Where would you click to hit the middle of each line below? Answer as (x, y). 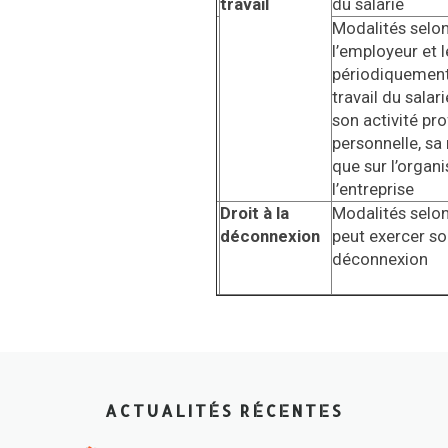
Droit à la (254, 213)
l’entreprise (373, 189)
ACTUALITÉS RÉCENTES (224, 411)
